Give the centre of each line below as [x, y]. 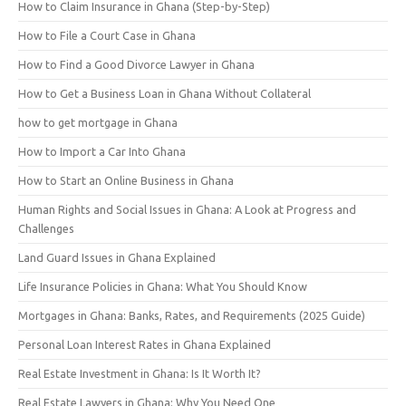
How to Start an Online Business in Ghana [126, 180]
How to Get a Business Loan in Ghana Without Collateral [164, 93]
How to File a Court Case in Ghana [107, 35]
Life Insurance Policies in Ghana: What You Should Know [163, 286]
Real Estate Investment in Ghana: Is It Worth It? [140, 373]
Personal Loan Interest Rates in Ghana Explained [145, 344]
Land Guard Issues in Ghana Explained [117, 257]
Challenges [46, 228]
